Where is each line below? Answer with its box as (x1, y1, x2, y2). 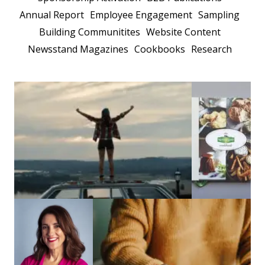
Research (190, 43, 232, 56)
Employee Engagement (90, 8, 192, 22)
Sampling (198, 8, 240, 22)
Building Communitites (38, 25, 140, 39)
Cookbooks (134, 43, 185, 56)
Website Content (146, 25, 221, 39)
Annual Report (20, 8, 84, 22)
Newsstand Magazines (27, 43, 128, 56)
